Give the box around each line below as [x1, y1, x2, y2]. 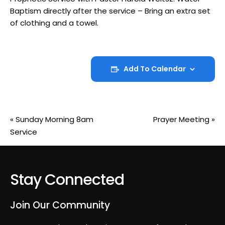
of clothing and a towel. [10, 17, 98, 28]
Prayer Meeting [153, 114, 211, 125]
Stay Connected [10, 169, 124, 191]
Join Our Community [10, 198, 110, 212]
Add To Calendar [124, 64, 186, 74]
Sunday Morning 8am [14, 114, 93, 125]
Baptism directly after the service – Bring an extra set [10, 5, 210, 16]
